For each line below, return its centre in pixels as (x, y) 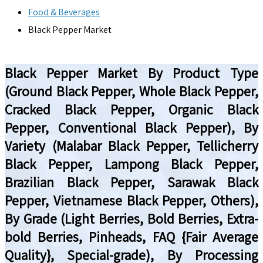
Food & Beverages (64, 12)
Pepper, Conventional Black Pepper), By (131, 127)
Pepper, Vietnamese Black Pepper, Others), (131, 200)
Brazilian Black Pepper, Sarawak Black (131, 182)
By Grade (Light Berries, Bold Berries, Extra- (131, 218)
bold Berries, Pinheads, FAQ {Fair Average (131, 237)
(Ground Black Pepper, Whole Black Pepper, (131, 91)
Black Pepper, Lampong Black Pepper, (131, 164)
